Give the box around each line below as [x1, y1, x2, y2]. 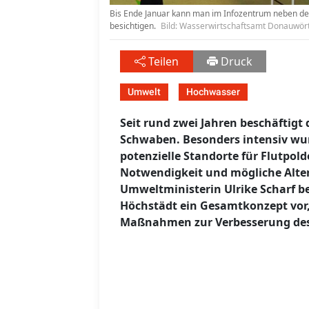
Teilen [148, 54, 179, 70]
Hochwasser [186, 86, 240, 98]
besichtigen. [110, 20, 158, 32]
